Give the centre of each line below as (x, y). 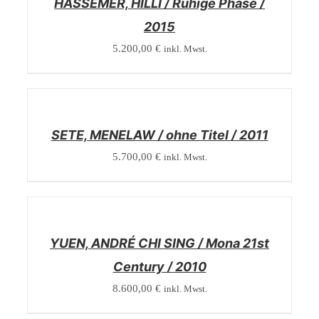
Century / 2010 (159, 267)
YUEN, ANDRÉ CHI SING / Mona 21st (159, 243)
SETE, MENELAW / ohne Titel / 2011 (159, 135)
